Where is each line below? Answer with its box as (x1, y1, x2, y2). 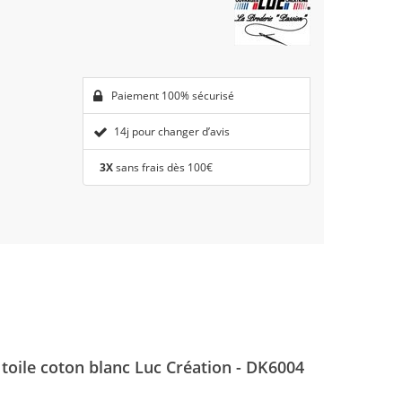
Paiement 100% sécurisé (108, 88, 234, 104)
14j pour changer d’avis (113, 124, 230, 140)
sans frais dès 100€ (112, 160, 213, 176)
